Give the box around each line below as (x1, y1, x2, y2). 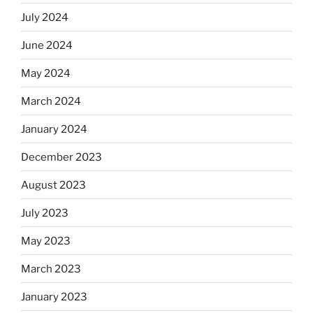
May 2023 (21, 234, 71, 247)
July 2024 (21, 10, 68, 24)
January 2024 (21, 122, 87, 136)
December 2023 (21, 150, 102, 163)
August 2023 (21, 178, 86, 191)
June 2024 (21, 38, 73, 52)
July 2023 (21, 206, 68, 219)
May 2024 (21, 66, 71, 80)
